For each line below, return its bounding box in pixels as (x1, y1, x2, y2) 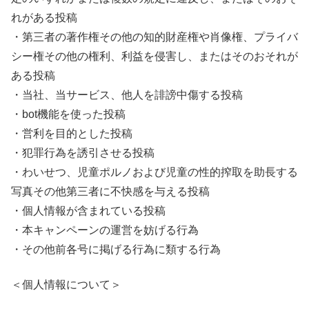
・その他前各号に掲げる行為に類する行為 (11, 243, 221, 256)
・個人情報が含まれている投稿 (11, 205, 166, 217)
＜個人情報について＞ (11, 278, 121, 290)
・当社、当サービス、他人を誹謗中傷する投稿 (11, 89, 243, 101)
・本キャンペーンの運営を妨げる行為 (11, 224, 199, 237)
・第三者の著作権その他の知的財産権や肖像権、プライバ (11, 31, 298, 43)
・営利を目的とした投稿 (11, 128, 132, 140)
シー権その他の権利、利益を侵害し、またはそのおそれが (11, 50, 298, 63)
